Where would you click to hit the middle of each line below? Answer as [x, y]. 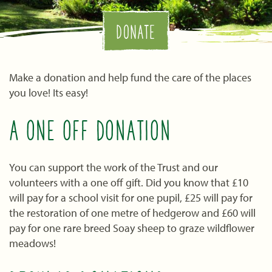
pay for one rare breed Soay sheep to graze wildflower [132, 228]
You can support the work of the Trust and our [114, 168]
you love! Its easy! [49, 92]
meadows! [32, 243]
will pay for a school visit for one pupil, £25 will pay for [131, 198]
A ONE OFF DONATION [90, 133]
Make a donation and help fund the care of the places [130, 77]
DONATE [136, 34]
